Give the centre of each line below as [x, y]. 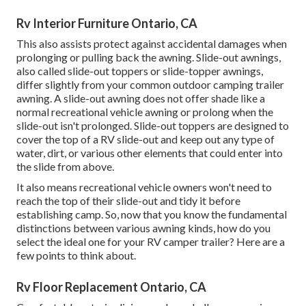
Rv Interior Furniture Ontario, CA [107, 23]
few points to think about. [76, 255]
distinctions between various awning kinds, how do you [143, 227]
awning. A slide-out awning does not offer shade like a [141, 98]
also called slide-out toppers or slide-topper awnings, [140, 70]
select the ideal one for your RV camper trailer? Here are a [151, 241]
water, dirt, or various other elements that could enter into [150, 152]
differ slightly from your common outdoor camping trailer [150, 84]
